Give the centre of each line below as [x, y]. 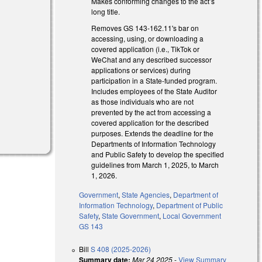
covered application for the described [150, 123]
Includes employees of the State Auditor [154, 91]
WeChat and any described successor [152, 60]
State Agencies [146, 195]
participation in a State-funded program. [154, 81]
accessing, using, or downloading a [148, 39]
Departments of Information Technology [154, 144]
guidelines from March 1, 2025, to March [155, 165]
